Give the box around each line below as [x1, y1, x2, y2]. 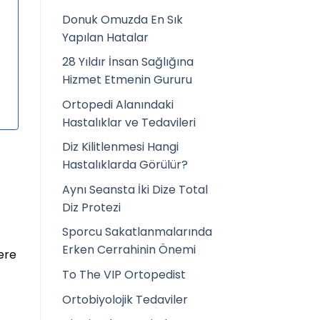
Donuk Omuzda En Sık [62, 11, 183, 28]
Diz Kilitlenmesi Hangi [62, 139, 179, 156]
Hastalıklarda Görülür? [62, 156, 188, 174]
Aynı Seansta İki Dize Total [62, 181, 208, 198]
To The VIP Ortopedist [62, 266, 186, 284]
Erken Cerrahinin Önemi [62, 241, 196, 259]
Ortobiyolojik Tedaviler [62, 291, 188, 308]
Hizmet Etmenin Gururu [62, 71, 192, 89]
